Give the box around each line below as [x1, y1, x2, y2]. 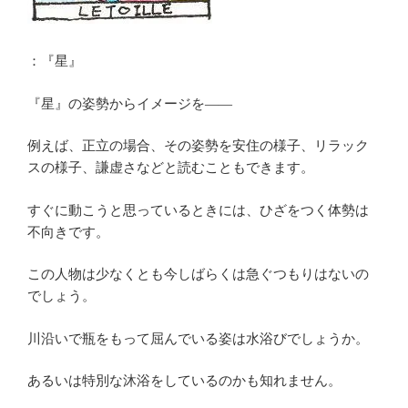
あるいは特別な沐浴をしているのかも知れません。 [27, 373, 342, 389]
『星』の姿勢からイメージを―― [27, 96, 232, 111]
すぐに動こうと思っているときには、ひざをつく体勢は [27, 202, 369, 218]
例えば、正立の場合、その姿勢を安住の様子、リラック [27, 138, 369, 154]
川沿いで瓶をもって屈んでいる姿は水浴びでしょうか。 [27, 331, 369, 346]
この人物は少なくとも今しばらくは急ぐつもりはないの [27, 267, 369, 282]
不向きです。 [27, 224, 109, 240]
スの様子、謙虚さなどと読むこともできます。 [27, 160, 314, 176]
